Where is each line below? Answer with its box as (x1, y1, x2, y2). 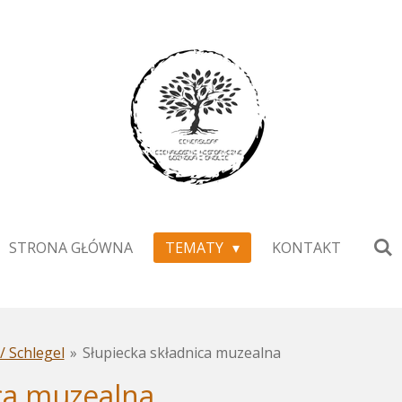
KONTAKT (272, 238, 341, 258)
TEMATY (164, 238, 227, 258)
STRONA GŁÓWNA (8, 238, 133, 258)
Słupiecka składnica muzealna (83, 342, 282, 363)
